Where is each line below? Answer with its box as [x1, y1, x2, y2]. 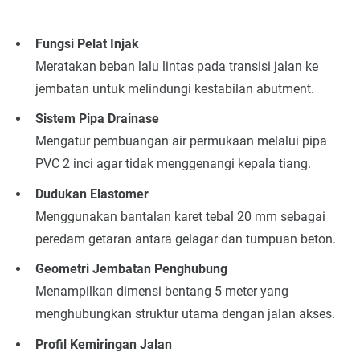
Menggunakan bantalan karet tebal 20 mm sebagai [35, 208, 325, 224]
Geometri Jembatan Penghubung [35, 261, 227, 277]
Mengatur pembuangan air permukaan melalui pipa [35, 133, 327, 149]
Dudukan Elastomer [35, 186, 149, 202]
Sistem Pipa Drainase [35, 111, 159, 127]
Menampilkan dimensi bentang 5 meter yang [35, 284, 288, 300]
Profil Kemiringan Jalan [35, 336, 172, 352]
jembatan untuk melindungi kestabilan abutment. [35, 80, 314, 96]
